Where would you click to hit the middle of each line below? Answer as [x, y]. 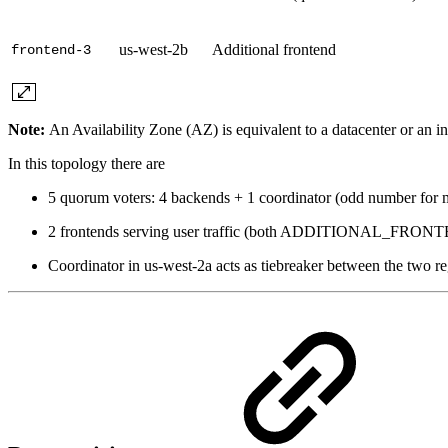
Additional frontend [274, 50]
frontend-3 [51, 50]
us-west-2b [153, 50]
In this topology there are [86, 164]
